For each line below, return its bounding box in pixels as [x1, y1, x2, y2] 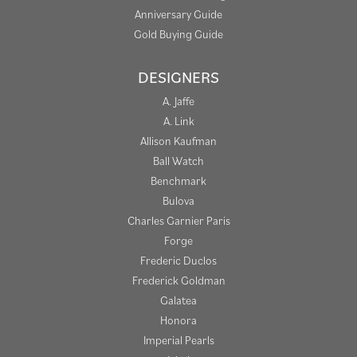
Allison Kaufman [140, 133, 217, 149]
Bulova [163, 193, 194, 209]
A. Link [163, 113, 194, 129]
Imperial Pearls [143, 332, 214, 348]
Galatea [160, 292, 197, 308]
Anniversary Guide [135, 6, 222, 22]
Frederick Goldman [131, 273, 226, 288]
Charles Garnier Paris [127, 213, 230, 229]
